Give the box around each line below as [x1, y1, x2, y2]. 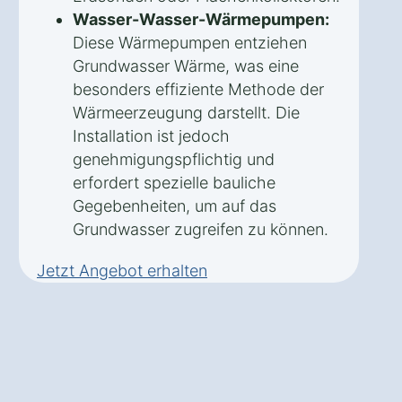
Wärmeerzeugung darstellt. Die [73, 102, 300, 122]
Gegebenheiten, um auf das [73, 196, 276, 215]
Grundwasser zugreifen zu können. [73, 219, 328, 239]
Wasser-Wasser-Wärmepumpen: [73, 9, 329, 29]
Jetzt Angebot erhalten [37, 260, 207, 280]
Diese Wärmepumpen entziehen [73, 32, 307, 52]
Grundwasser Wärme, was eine [73, 56, 299, 75]
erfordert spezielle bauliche [73, 172, 275, 192]
